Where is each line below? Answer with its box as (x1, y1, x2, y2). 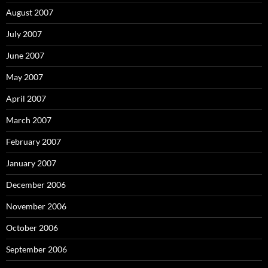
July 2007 (6, 28, 42, 39)
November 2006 (6, 200, 66, 211)
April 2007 (6, 93, 46, 103)
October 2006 (6, 222, 58, 233)
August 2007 (6, 7, 53, 17)
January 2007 (6, 157, 56, 168)
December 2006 (6, 179, 66, 190)
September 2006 (6, 243, 67, 254)
